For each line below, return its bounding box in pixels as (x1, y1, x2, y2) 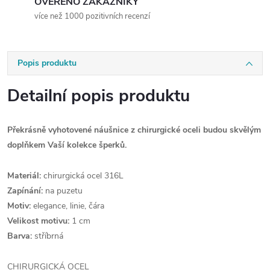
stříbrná (32, 230, 63, 242)
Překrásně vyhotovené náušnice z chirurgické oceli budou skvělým (7, 124, 261, 136)
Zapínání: (7, 185, 45, 196)
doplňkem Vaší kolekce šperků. (7, 139, 127, 151)
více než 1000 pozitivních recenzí (34, 11, 150, 22)
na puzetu (45, 185, 83, 196)
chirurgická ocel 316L (41, 170, 124, 181)
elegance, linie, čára (31, 200, 104, 212)
